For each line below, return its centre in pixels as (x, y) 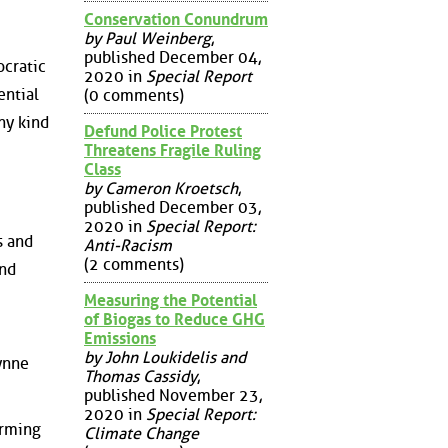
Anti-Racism (128, 245)
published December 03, (172, 207)
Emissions (120, 338)
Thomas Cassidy (140, 376)
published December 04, (172, 57)
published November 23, (173, 395)
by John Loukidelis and (165, 357)
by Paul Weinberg (147, 38)
